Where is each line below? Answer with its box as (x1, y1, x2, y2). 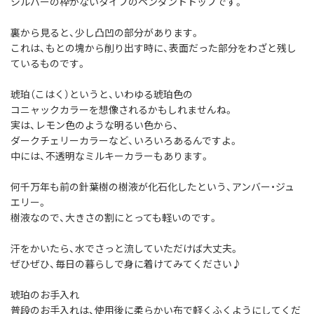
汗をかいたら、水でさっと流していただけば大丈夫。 (11, 241, 239, 256)
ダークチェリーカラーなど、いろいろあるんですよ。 (11, 133, 238, 148)
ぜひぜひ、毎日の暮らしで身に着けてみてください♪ (11, 257, 242, 271)
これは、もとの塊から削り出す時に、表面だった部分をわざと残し (11, 41, 296, 55)
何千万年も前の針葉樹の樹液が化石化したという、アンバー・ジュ (11, 179, 294, 194)
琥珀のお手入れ (11, 287, 79, 302)
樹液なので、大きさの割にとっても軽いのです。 (11, 210, 218, 225)
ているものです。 (11, 56, 86, 71)
